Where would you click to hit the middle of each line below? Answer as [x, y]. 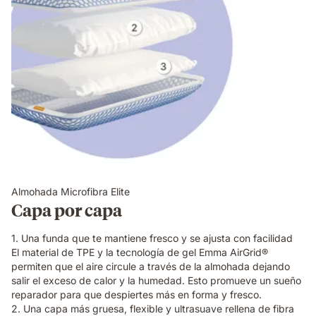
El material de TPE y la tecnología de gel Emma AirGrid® [140, 253]
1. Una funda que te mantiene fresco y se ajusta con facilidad [152, 238]
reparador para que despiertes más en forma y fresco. [136, 295]
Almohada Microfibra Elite [71, 192]
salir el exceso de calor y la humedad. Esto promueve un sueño [156, 281]
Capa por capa [67, 210]
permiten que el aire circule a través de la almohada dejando [151, 267]
